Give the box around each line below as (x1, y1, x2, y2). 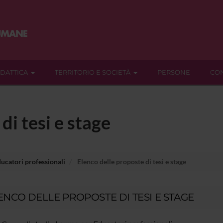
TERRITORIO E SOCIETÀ (55, 68, 130, 76)
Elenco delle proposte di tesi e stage (76, 157, 186, 166)
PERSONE (157, 68, 190, 76)
